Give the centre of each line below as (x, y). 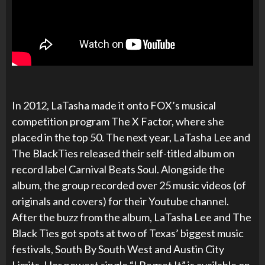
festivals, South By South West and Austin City (118, 249)
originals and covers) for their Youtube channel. (120, 201)
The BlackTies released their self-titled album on (123, 153)
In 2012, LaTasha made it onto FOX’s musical (114, 105)
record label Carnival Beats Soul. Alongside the (118, 169)
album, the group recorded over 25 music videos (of (129, 185)
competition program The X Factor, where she (118, 121)
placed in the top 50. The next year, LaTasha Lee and (131, 137)
